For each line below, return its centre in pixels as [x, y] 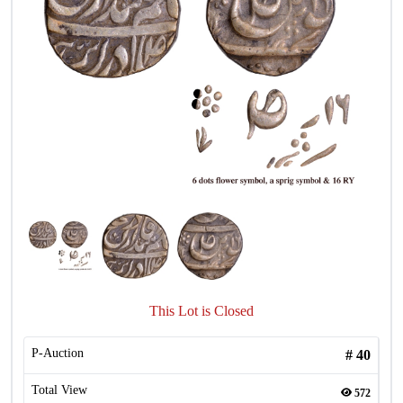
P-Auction [58, 353]
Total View [59, 390]
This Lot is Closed [201, 311]
